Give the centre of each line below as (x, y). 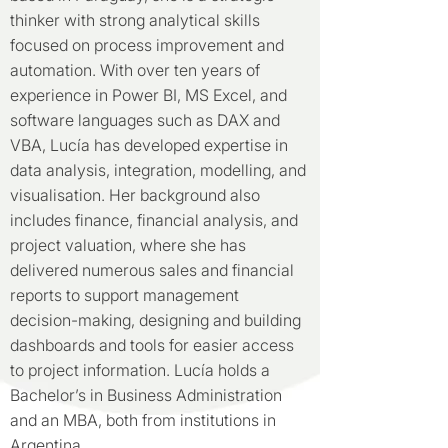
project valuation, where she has (128, 245)
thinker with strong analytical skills (135, 20)
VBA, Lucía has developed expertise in (149, 145)
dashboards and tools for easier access (152, 345)
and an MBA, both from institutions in (143, 420)
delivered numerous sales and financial (152, 270)
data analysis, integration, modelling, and (158, 170)
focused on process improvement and (147, 45)
